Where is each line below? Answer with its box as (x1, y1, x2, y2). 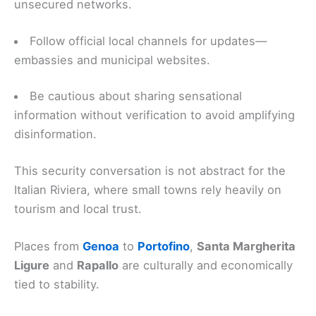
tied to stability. (14, 277, 99, 292)
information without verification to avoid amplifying (14, 108, 295, 123)
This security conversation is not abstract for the (14, 163, 286, 178)
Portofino (138, 239, 190, 254)
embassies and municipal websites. (14, 52, 210, 67)
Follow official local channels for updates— (30, 33, 267, 48)
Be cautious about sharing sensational (30, 89, 243, 104)
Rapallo (77, 258, 119, 273)
